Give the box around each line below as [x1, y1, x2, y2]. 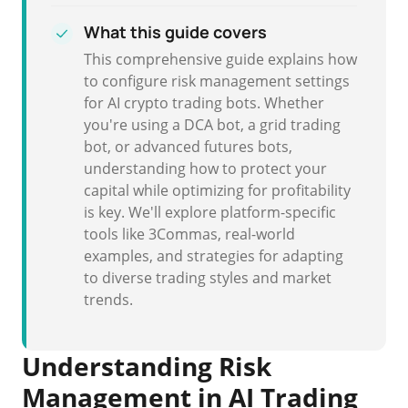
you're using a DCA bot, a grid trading [84, 115, 341, 135]
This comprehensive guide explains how [84, 49, 357, 69]
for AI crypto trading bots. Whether [84, 93, 324, 113]
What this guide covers [84, 21, 267, 43]
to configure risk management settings [84, 71, 350, 91]
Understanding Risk [22, 349, 271, 383]
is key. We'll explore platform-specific [84, 202, 336, 222]
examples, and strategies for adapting [84, 246, 343, 266]
